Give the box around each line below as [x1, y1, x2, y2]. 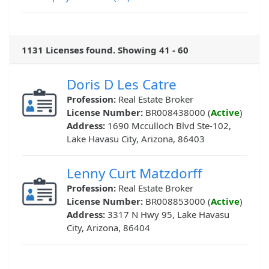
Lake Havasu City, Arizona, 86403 [67, 133, 205, 145]
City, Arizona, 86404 [67, 222, 150, 234]
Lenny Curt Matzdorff [67, 164, 202, 183]
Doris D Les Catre [67, 75, 177, 94]
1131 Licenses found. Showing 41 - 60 [22, 44, 189, 56]
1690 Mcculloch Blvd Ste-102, [107, 119, 231, 132]
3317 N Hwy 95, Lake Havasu [107, 208, 229, 221]
